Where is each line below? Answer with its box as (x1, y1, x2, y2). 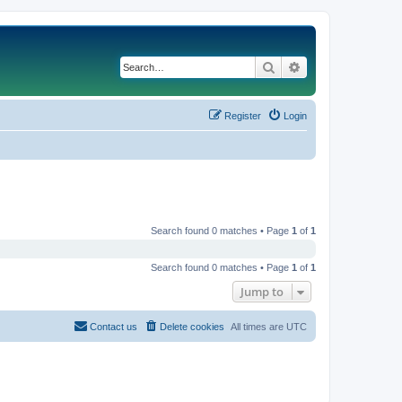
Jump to (240, 284, 284, 300)
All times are (231, 321, 286, 332)
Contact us (90, 321, 137, 332)
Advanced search (301, 58, 396, 74)
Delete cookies (160, 321, 224, 332)
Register (224, 109, 261, 121)
